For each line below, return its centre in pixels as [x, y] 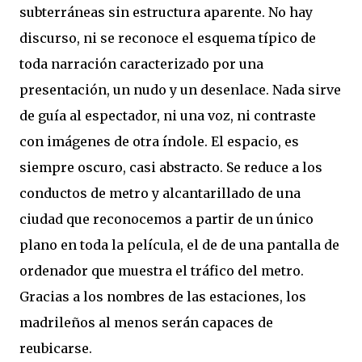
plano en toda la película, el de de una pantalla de [179, 245]
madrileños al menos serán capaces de [146, 322]
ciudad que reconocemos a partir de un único [166, 219]
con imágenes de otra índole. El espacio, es [159, 141]
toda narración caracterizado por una [141, 64]
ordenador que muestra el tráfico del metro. [162, 271]
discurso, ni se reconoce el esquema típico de [168, 38]
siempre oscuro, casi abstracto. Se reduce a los [171, 167]
